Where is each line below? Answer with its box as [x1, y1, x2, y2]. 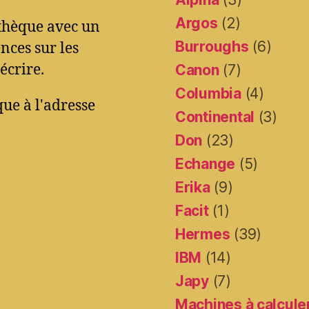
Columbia [175, 85, 241, 103]
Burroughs [175, 38, 249, 56]
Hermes [175, 226, 230, 243]
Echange [175, 155, 236, 173]
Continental [175, 108, 255, 126]
